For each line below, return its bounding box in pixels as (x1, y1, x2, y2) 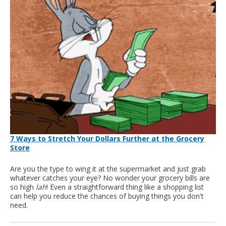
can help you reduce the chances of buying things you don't (10, 191, 204, 201)
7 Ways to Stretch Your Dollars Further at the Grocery (10, 133, 204, 143)
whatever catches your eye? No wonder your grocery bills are (10, 173, 210, 183)
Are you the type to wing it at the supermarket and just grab (10, 163, 206, 174)
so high (10, 182, 36, 192)
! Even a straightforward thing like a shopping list (46, 182, 204, 192)
